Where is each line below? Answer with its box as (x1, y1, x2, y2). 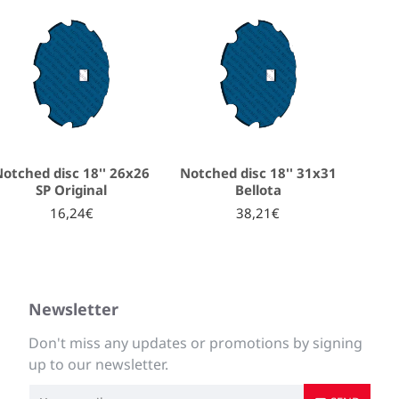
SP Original (36, 181, 108, 199)
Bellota (234, 181, 281, 199)
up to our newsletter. (28, 354, 168, 374)
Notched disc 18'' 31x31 (179, 164, 337, 182)
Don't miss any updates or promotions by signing (28, 333, 362, 353)
